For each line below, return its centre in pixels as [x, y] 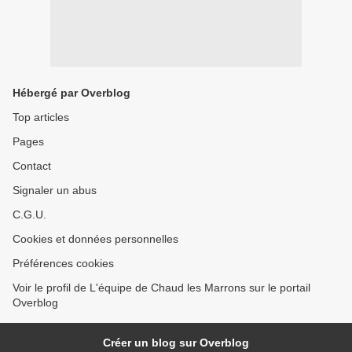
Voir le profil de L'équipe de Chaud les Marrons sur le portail [161, 288]
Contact [32, 166]
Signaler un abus [55, 191]
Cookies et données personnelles [95, 239]
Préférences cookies [63, 264]
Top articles [41, 117]
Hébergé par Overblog [71, 93]
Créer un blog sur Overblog [176, 343]
